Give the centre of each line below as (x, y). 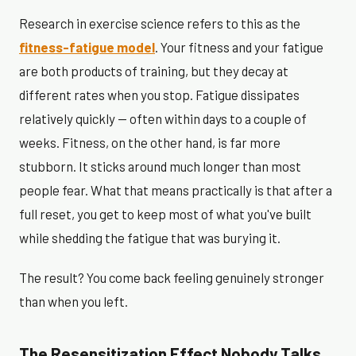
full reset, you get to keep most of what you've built (165, 214)
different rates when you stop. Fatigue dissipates (159, 95)
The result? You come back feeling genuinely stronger (172, 278)
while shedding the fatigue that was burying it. (150, 238)
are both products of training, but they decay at (154, 71)
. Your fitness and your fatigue (239, 47)
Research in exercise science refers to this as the (160, 23)
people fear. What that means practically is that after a (176, 190)
